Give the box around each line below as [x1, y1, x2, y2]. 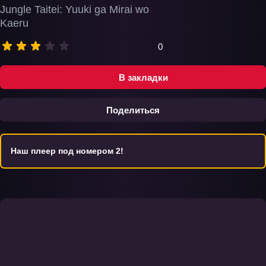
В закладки [118, 72, 168, 83]
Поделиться [106, 104, 160, 115]
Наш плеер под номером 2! [11, 146, 123, 156]
